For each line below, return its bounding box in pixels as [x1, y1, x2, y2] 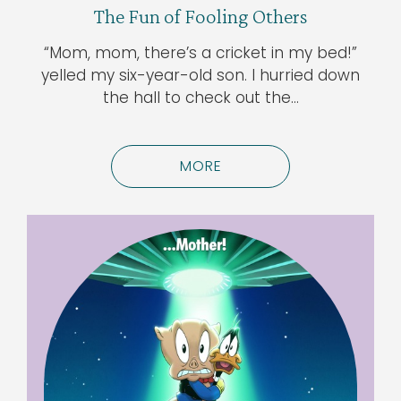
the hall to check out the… [102, 86, 299, 108]
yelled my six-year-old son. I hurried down [41, 64, 360, 86]
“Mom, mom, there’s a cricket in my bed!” [44, 41, 357, 64]
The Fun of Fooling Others [93, 3, 308, 28]
